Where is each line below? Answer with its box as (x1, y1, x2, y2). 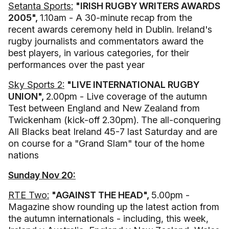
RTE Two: (8, 190, 49, 200)
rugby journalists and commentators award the (8, 36, 203, 47)
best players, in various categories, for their (8, 48, 189, 58)
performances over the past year (8, 59, 145, 70)
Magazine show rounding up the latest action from (8, 201, 219, 212)
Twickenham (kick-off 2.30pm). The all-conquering (8, 114, 221, 125)
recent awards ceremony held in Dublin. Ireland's (8, 24, 212, 35)
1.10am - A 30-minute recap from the (40, 12, 192, 23)
